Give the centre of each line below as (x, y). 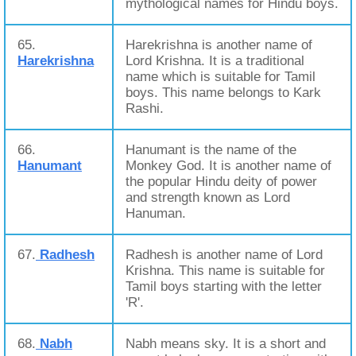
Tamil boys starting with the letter (224, 286)
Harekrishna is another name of (219, 45)
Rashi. (145, 108)
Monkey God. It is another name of (228, 166)
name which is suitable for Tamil (221, 77)
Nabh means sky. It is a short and (226, 344)
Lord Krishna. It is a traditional (215, 61)
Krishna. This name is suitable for (225, 271)
